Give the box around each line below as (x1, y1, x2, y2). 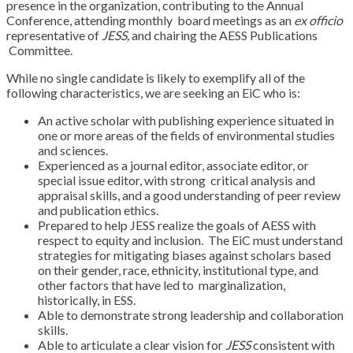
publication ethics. (60, 202, 158, 217)
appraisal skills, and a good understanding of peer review (38, 187, 340, 203)
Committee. (9, 42, 72, 58)
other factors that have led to (38, 277, 196, 292)
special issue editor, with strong (38, 172, 208, 188)
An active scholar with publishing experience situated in (38, 112, 334, 128)
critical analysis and (210, 172, 315, 188)
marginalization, (199, 277, 285, 292)
